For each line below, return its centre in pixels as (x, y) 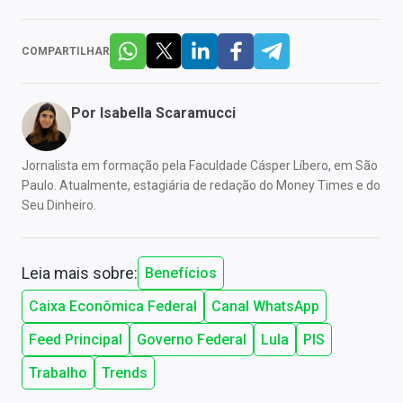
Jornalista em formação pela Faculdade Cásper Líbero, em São (200, 165)
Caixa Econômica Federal (113, 306)
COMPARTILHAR (66, 51)
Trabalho (58, 372)
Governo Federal (192, 339)
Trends (125, 372)
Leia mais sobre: (80, 273)
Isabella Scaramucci (168, 112)
